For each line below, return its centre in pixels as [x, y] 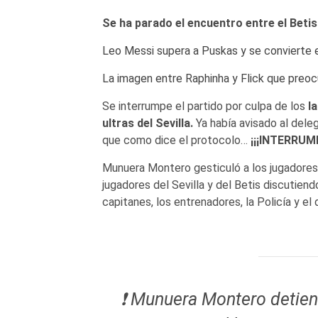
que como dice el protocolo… [175, 141]
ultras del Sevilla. [147, 124]
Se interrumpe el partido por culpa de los [203, 106]
